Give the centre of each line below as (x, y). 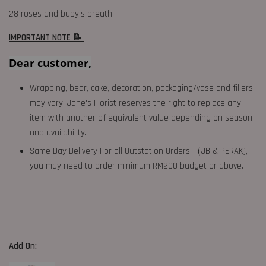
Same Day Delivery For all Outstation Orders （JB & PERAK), (139, 151)
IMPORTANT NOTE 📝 (47, 38)
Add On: (24, 246)
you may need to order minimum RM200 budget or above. (137, 166)
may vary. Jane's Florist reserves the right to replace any (135, 103)
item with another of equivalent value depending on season (141, 118)
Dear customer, (50, 63)
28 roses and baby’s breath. (61, 14)
